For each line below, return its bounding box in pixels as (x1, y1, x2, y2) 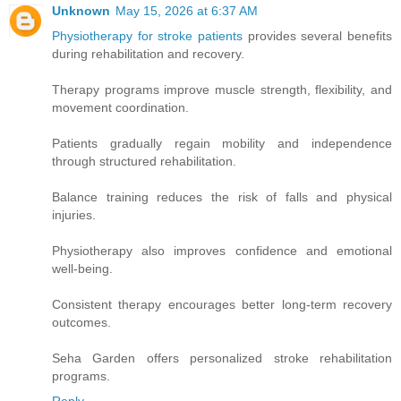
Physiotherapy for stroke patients (52, 28, 243, 43)
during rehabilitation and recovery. (52, 46, 244, 61)
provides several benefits (243, 28, 392, 43)
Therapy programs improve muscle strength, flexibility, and (52, 81, 392, 97)
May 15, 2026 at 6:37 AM (115, 3, 258, 18)
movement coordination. (52, 99, 189, 115)
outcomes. (52, 314, 111, 329)
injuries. (52, 207, 96, 222)
